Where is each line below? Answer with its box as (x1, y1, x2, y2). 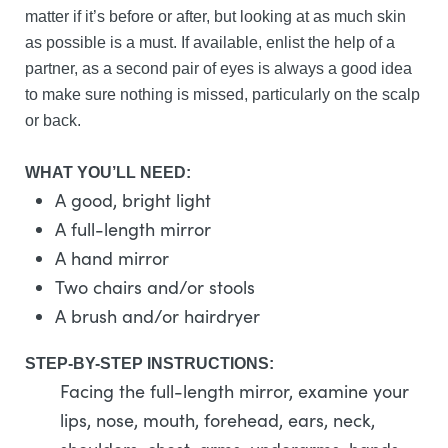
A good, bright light (55, 188, 211, 212)
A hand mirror (55, 246, 169, 270)
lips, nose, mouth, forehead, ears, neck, (60, 408, 375, 432)
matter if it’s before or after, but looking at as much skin (25, 8, 406, 25)
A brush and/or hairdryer (55, 304, 260, 328)
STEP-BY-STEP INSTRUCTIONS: (25, 355, 274, 372)
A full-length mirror (55, 217, 211, 241)
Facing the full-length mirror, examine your (60, 379, 409, 403)
